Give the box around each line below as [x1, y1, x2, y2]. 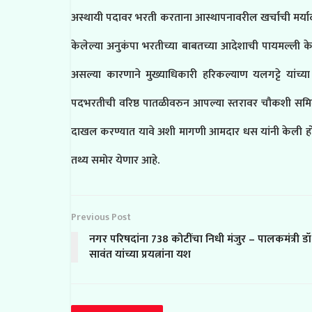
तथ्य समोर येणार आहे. [71, 151, 159, 170]
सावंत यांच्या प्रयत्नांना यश [89, 245, 191, 264]
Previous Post [71, 209, 131, 225]
